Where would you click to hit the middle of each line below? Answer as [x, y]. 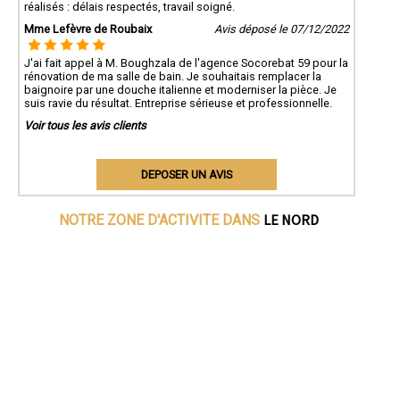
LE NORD [292, 219]
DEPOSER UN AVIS [186, 174]
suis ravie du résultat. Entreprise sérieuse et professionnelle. [178, 103]
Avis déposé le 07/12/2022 [281, 29]
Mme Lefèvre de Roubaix [88, 29]
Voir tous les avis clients [85, 125]
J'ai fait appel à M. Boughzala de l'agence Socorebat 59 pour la [186, 62]
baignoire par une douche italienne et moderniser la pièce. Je [180, 89]
